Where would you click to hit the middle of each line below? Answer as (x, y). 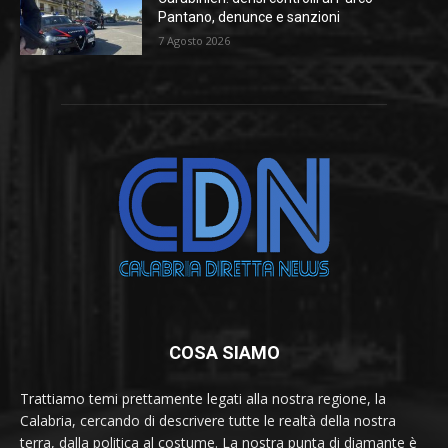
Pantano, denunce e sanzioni (249, 16)
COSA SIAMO (224, 353)
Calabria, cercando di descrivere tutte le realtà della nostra (208, 421)
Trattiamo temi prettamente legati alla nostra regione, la (203, 399)
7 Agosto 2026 (194, 40)
